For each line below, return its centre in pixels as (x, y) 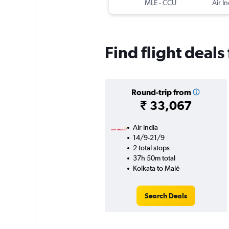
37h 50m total (154, 158)
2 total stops (151, 148)
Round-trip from (161, 92)
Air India (145, 128)
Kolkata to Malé (156, 168)
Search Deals (166, 196)
